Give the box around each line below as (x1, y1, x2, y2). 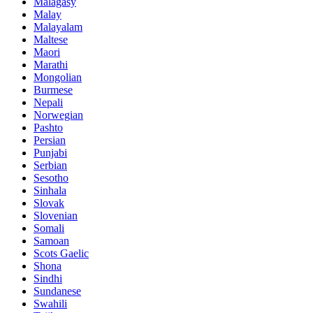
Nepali (34, 96, 63, 108)
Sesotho (34, 171, 68, 184)
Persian (34, 133, 66, 146)
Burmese (34, 83, 73, 96)
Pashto (34, 121, 63, 133)
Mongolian (34, 71, 82, 83)
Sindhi (34, 272, 62, 284)
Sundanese (34, 284, 81, 297)
